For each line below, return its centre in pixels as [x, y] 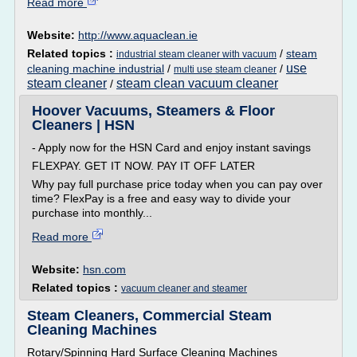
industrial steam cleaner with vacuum [196, 54]
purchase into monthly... [92, 213]
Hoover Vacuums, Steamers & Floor [153, 111]
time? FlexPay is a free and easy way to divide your [161, 198]
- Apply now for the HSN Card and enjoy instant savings [171, 147]
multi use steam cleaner [225, 69]
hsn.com [104, 269]
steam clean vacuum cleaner [197, 83]
